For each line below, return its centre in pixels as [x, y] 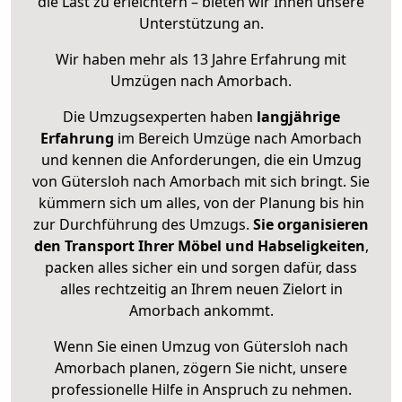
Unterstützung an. [201, 24]
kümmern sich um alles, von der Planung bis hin [201, 203]
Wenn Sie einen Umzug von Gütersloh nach [201, 347]
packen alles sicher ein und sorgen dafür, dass [201, 268]
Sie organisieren [311, 225]
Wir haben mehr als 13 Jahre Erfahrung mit [201, 60]
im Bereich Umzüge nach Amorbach [238, 139]
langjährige [298, 117]
